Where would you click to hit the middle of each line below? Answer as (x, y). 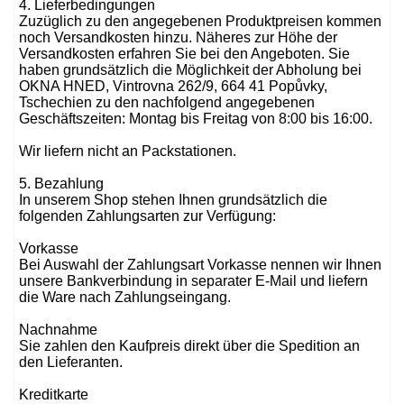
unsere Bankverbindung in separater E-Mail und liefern (193, 281)
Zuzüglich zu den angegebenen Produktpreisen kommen (200, 21)
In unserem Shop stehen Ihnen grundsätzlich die (173, 200)
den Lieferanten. (71, 362)
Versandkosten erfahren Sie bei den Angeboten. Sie (184, 54)
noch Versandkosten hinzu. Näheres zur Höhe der (178, 37)
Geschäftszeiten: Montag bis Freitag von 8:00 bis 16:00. (196, 119)
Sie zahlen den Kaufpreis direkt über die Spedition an (189, 346)
